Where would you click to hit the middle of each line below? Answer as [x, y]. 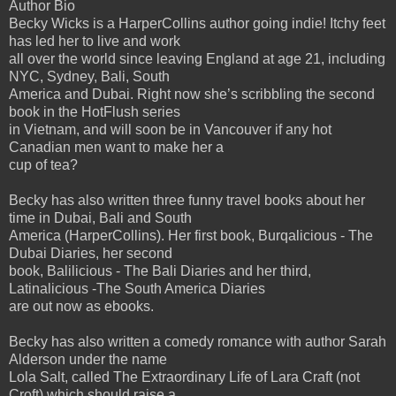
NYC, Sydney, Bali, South [89, 76]
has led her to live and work [95, 41]
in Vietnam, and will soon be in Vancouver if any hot [170, 129]
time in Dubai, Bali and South [100, 217]
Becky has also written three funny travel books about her [187, 200]
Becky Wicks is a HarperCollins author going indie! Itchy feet [197, 23]
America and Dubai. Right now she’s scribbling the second [192, 94]
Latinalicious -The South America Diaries [137, 288]
